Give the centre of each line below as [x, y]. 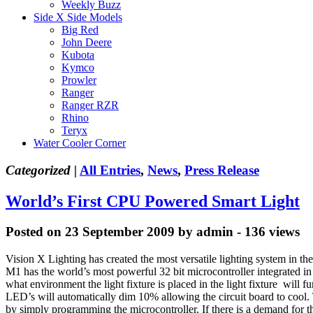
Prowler [79, 80]
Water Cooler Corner [80, 143]
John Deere [87, 42]
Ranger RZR [90, 105]
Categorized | [41, 170]
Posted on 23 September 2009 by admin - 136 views [153, 232]
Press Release [222, 170]
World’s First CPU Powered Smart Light [153, 201]
